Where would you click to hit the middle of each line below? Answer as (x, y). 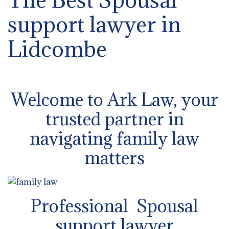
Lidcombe (57, 49)
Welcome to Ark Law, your (114, 99)
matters (114, 157)
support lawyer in (94, 24)
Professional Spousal (114, 205)
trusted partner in (114, 119)
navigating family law (114, 138)
